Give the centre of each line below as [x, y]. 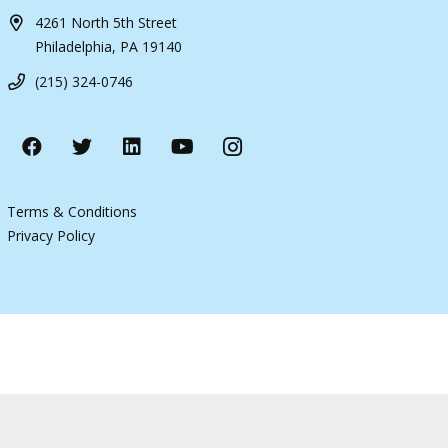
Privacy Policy [51, 235]
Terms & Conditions [72, 211]
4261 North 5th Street [106, 22]
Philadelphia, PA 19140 [109, 46]
